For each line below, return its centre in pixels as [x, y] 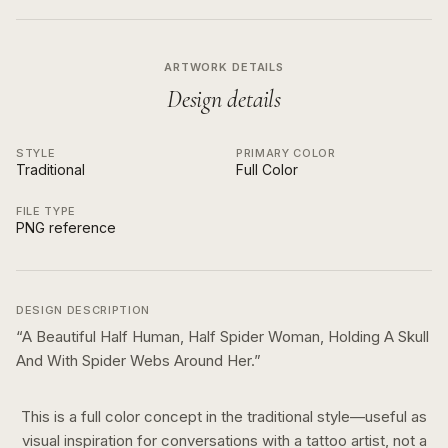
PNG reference [66, 227]
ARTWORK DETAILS [224, 67]
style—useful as [370, 416]
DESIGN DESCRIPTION [83, 310]
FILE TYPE [46, 211]
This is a [51, 416]
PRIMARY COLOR [286, 153]
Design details [224, 99]
